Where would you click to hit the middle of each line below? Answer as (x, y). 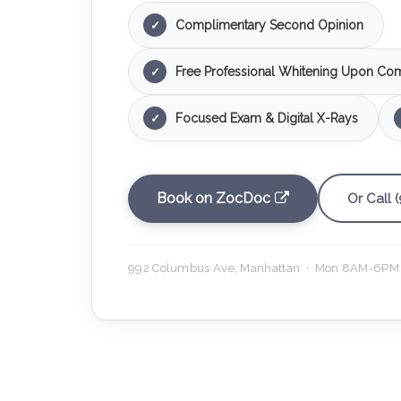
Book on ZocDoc (213, 198)
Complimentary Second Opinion (269, 25)
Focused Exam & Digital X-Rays (267, 118)
